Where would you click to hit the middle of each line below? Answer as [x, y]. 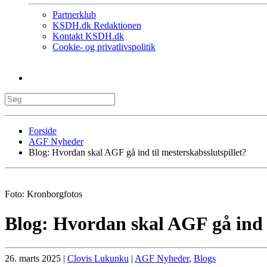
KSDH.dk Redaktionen [97, 26]
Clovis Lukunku [98, 259]
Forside [43, 131]
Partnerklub [74, 15]
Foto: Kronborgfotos [44, 194]
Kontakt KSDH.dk [88, 36]
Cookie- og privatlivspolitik [104, 47]
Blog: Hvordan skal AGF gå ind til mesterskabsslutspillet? [137, 153]
